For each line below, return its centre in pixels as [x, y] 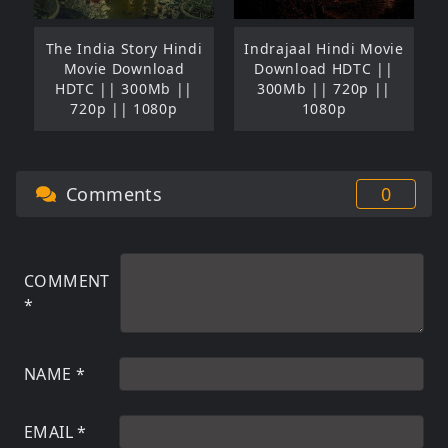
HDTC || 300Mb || [124, 88]
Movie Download [124, 68]
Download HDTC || [324, 68]
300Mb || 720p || [324, 88]
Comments [111, 193]
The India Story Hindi [124, 48]
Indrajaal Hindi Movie [324, 48]
